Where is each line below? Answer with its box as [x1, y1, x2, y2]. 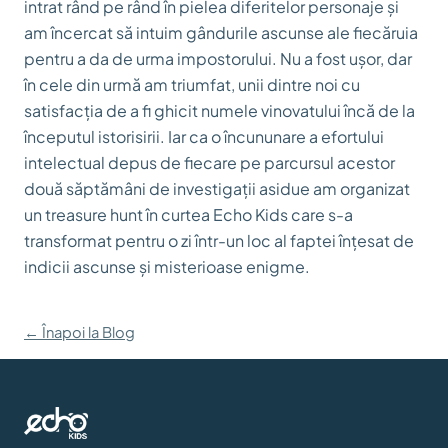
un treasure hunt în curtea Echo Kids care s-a [24, 204, 353, 225]
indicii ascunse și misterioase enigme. [24, 256, 310, 277]
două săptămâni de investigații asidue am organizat [24, 178, 410, 199]
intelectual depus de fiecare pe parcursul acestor [24, 152, 395, 173]
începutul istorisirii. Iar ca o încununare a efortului [24, 126, 384, 147]
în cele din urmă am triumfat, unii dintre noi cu [24, 74, 360, 95]
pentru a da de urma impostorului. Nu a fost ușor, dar [24, 48, 412, 69]
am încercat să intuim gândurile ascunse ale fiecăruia [24, 22, 418, 43]
